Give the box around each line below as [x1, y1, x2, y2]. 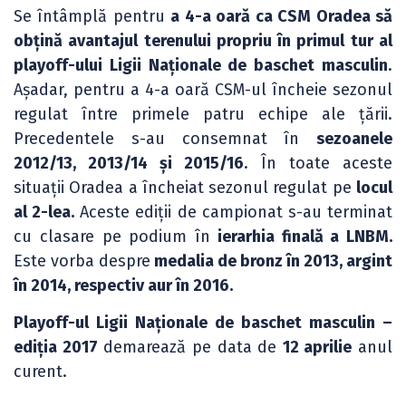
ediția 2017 [14, 336, 98, 357]
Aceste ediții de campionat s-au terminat [74, 201, 393, 222]
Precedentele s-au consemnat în [14, 128, 316, 149]
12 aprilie [282, 336, 353, 357]
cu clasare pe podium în [14, 226, 210, 246]
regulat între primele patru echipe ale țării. [14, 103, 392, 124]
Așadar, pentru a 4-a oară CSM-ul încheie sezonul [14, 79, 392, 100]
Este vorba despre [14, 250, 150, 271]
